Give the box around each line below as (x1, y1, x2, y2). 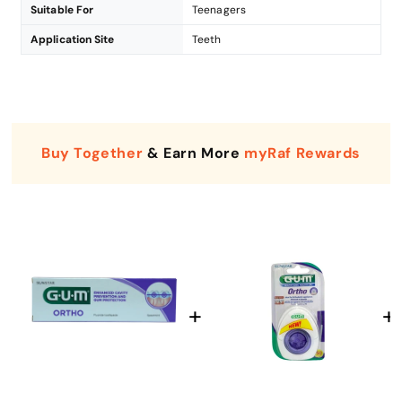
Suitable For (31, 2, 94, 17)
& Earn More (143, 143, 245, 162)
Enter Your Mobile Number (92, 314, 311, 336)
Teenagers (192, 2, 246, 17)
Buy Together (41, 143, 144, 162)
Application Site (31, 31, 115, 47)
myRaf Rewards (244, 143, 361, 162)
